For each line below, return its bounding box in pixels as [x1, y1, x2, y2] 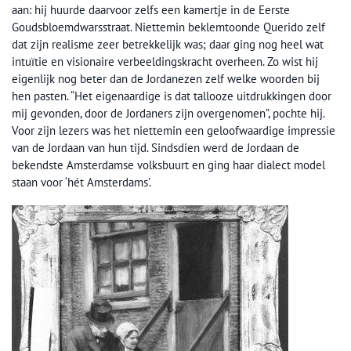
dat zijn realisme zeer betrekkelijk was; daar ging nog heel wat [12, 37, 324, 52]
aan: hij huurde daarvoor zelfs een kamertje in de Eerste [12, 2, 290, 17]
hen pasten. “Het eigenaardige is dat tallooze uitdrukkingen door [12, 89, 331, 103]
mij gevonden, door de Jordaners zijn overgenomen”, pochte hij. [12, 106, 324, 121]
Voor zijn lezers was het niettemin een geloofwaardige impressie [12, 123, 335, 138]
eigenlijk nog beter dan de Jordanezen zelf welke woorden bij [12, 71, 320, 86]
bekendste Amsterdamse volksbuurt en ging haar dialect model [12, 157, 325, 172]
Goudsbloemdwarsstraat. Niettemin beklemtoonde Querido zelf [12, 20, 325, 34]
